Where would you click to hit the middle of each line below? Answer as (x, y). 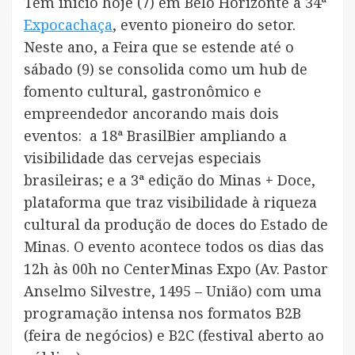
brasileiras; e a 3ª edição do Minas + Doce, (170, 179)
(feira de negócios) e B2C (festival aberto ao (174, 335)
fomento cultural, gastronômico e (143, 91)
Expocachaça (68, 24)
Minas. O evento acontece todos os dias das (174, 246)
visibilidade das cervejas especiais (143, 157)
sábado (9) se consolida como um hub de (166, 69)
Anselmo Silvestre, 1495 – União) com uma (173, 290)
